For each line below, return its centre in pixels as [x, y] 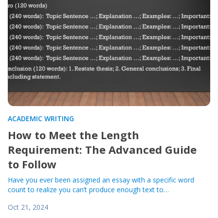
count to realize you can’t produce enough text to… [88, 190]
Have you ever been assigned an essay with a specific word [101, 180]
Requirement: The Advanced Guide [102, 149]
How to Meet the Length [73, 135]
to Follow [32, 164]
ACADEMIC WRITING [41, 118]
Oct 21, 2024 [28, 207]
